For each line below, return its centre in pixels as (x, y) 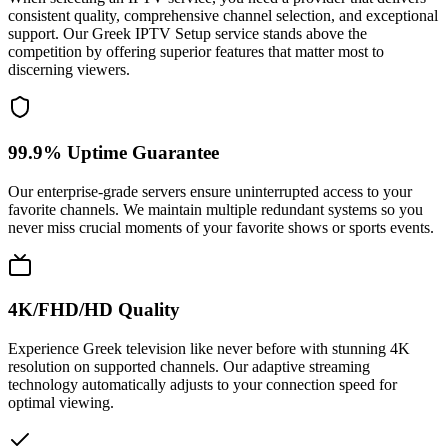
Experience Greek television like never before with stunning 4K (209, 349)
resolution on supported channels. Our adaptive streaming (189, 367)
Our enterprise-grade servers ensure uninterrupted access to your (210, 191)
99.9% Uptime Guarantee (113, 153)
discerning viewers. (69, 70)
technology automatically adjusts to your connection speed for (202, 385)
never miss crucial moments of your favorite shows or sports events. (221, 227)
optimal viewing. (61, 403)
